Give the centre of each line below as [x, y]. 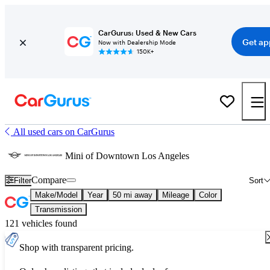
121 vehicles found [41, 223]
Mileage [176, 195]
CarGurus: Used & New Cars [147, 33]
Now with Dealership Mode [137, 42]
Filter [23, 180]
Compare [49, 180]
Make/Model [56, 195]
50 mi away [133, 195]
